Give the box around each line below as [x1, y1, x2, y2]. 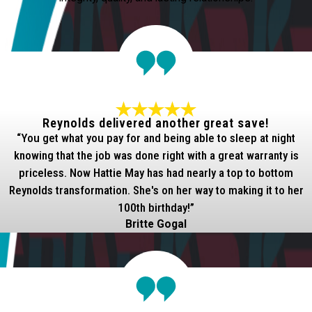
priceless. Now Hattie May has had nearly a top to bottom [19, 165, 293, 180]
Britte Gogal [125, 217, 187, 231]
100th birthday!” [118, 200, 194, 214]
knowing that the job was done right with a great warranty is [13, 148, 299, 162]
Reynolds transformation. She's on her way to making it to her [8, 182, 304, 197]
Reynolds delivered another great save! [42, 115, 270, 131]
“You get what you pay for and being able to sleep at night [17, 130, 295, 145]
